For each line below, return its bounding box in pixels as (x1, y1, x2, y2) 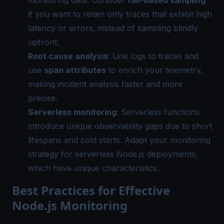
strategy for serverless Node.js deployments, (28, 148, 198, 159)
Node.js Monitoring (12, 196, 127, 213)
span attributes (44, 64, 106, 75)
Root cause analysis (28, 50, 108, 61)
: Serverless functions (116, 106, 199, 117)
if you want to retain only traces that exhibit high (28, 8, 212, 19)
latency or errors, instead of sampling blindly (28, 22, 198, 33)
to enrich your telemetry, (106, 64, 203, 75)
